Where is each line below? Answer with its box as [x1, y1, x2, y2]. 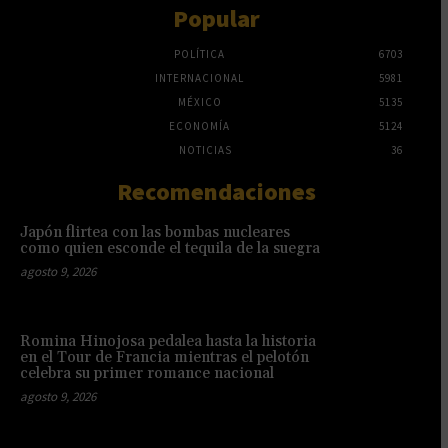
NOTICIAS [179, 142, 232, 157]
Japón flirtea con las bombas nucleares [20, 222, 290, 242]
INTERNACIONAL [155, 70, 244, 85]
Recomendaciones [117, 175, 316, 207]
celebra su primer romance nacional [20, 363, 274, 383]
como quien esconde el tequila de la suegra [20, 238, 320, 258]
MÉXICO [177, 94, 222, 109]
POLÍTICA [174, 46, 225, 61]
